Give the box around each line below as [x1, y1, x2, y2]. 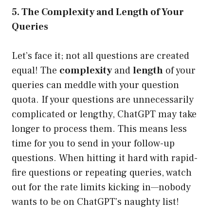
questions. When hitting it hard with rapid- [12, 152, 198, 165]
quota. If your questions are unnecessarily [12, 93, 194, 107]
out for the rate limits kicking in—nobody [12, 181, 191, 194]
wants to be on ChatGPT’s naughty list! [12, 196, 179, 209]
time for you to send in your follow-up [12, 137, 175, 150]
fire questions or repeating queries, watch [12, 166, 192, 180]
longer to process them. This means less [12, 123, 187, 136]
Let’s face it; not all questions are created [12, 50, 189, 63]
